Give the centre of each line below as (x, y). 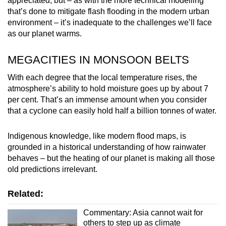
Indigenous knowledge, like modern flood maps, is (97, 136)
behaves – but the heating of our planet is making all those (111, 158)
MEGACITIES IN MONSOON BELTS (98, 60)
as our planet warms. (45, 33)
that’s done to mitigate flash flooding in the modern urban (108, 11)
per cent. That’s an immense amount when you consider (107, 99)
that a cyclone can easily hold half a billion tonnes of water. (112, 110)
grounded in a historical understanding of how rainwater (107, 147)
